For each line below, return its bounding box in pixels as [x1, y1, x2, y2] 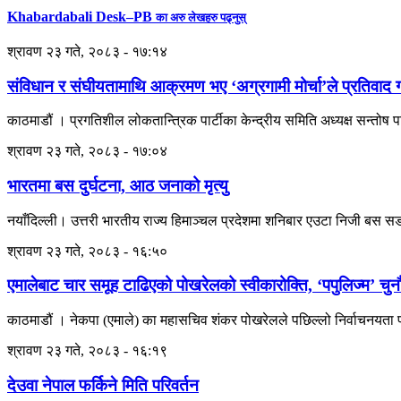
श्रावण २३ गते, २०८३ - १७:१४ [7, 43, 167, 59]
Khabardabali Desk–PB [7, 8, 156, 24]
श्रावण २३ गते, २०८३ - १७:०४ [7, 143, 167, 159]
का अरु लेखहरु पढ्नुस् [156, 10, 246, 24]
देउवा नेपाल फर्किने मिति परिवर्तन [7, 375, 199, 395]
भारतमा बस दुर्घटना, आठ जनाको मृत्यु [7, 176, 228, 196]
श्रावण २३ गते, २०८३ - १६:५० [7, 243, 167, 259]
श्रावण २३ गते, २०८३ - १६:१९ [7, 343, 167, 359]
